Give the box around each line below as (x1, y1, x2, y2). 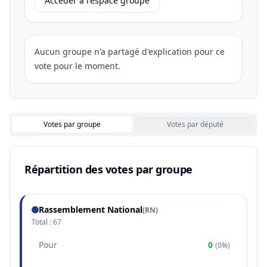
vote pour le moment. (35, 60, 120, 72)
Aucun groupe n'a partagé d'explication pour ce (35, 46, 225, 57)
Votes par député (166, 119, 223, 129)
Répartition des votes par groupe (24, 162, 193, 176)
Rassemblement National (39, 204, 142, 215)
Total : (32, 217, 53, 227)
